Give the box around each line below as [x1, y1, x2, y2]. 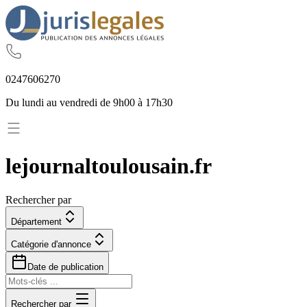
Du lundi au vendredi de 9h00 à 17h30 [5, 97, 173, 108]
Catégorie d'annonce [11, 238, 91, 249]
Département [11, 216, 62, 227]
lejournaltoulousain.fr [5, 153, 212, 179]
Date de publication [27, 261, 103, 272]
